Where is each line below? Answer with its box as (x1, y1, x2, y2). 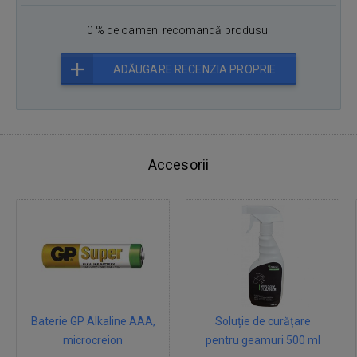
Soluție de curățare (214, 315, 311, 328)
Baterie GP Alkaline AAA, (30, 315, 155, 328)
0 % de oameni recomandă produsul (86, 23, 271, 37)
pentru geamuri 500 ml (205, 334, 320, 347)
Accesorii (148, 156, 209, 174)
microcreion (63, 334, 123, 347)
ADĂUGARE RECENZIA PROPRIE (112, 63, 277, 76)
